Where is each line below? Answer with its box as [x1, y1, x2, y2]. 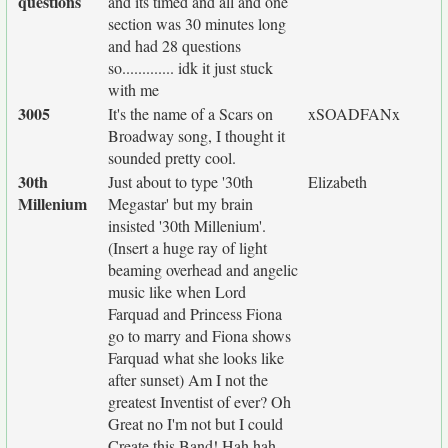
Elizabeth [308, 171, 367, 192]
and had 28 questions [108, 35, 241, 56]
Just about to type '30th [108, 171, 253, 192]
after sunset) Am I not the [108, 369, 268, 390]
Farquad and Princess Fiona [108, 303, 282, 324]
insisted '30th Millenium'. [108, 215, 266, 236]
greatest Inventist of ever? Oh [108, 391, 291, 412]
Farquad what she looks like [108, 347, 284, 368]
